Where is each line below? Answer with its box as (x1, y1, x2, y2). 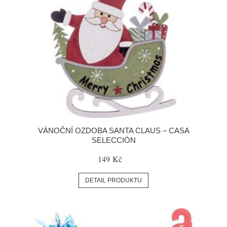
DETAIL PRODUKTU (85, 177, 142, 184)
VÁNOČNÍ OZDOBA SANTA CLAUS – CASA (37, 126, 190, 135)
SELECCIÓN (91, 136, 136, 144)
